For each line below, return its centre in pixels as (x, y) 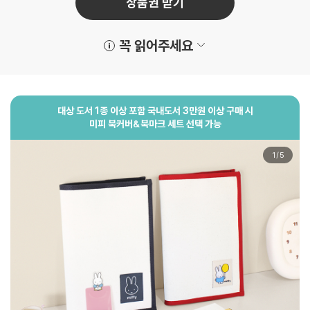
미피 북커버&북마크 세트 (136, 124)
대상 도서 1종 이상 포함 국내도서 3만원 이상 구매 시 (155, 111)
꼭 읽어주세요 (156, 45)
